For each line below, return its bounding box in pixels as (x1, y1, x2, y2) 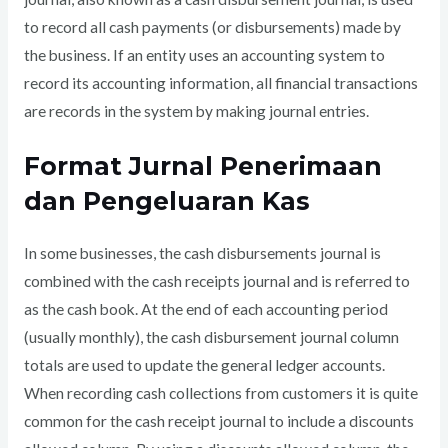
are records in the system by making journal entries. (23, 101, 369, 120)
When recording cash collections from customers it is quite (23, 384, 418, 403)
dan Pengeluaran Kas (23, 186, 310, 217)
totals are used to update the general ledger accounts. (23, 356, 385, 375)
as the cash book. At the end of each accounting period (23, 300, 388, 319)
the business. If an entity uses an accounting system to (23, 45, 385, 64)
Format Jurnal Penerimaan (23, 151, 382, 182)
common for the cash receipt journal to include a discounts (23, 412, 414, 431)
